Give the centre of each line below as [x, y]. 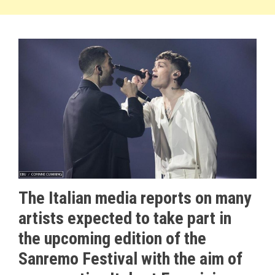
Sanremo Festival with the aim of [130, 258]
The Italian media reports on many [135, 198]
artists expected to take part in [125, 218]
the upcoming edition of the [112, 238]
